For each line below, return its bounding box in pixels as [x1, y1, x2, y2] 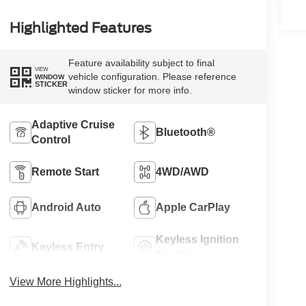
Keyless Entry [31, 241, 104, 253]
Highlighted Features [9, 20, 152, 37]
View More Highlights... [9, 276, 122, 288]
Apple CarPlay [156, 201, 231, 214]
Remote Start [31, 166, 99, 178]
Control [31, 134, 70, 146]
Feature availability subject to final [68, 57, 214, 69]
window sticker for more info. [68, 85, 192, 96]
